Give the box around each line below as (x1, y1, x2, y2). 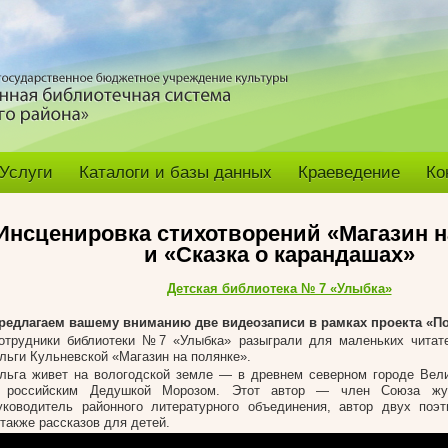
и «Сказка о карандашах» (143, 242, 415, 267)
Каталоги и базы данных (79, 163, 272, 182)
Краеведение (298, 163, 400, 182)
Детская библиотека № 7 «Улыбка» (166, 281, 392, 296)
